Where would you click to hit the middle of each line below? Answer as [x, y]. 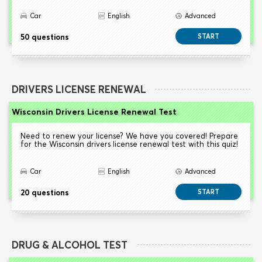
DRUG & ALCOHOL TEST [70, 245]
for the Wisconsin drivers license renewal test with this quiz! [129, 144]
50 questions [45, 37]
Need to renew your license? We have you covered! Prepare [129, 136]
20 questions [45, 193]
